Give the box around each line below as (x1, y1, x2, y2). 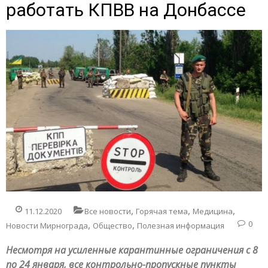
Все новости (84, 205, 131, 217)
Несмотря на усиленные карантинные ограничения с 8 (6, 243, 258, 257)
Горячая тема (136, 205, 188, 217)
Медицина (193, 205, 233, 217)
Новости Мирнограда (6, 220, 88, 231)
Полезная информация (137, 220, 224, 231)
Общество (93, 220, 132, 231)
